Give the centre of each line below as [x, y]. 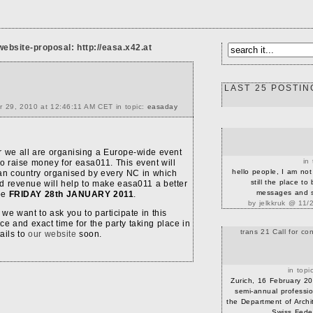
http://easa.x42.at [114, 48]
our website [52, 234]
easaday [162, 107]
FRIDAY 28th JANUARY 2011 [71, 194]
